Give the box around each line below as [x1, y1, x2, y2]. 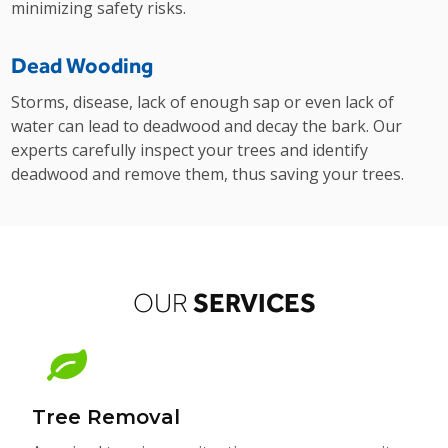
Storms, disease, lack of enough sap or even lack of [11, 91, 395, 113]
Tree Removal [32, 405, 181, 429]
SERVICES [187, 287, 316, 318]
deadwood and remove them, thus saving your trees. [11, 163, 405, 185]
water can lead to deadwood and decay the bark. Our [11, 115, 403, 137]
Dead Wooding [11, 52, 154, 78]
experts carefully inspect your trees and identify [11, 139, 369, 161]
